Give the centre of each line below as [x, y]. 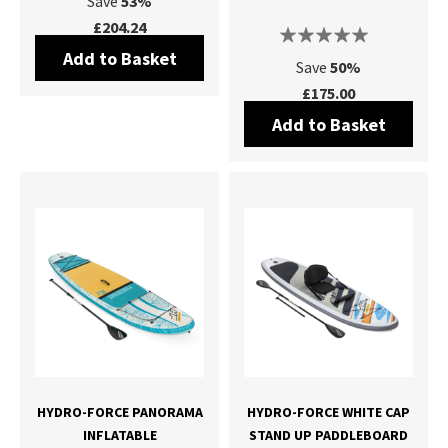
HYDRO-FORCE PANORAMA [119, 412]
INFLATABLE [119, 435]
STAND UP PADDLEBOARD [328, 435]
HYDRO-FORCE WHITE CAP [328, 412]
